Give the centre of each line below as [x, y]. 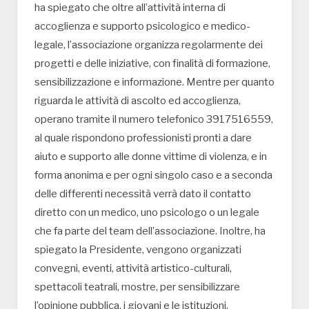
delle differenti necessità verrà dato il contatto [143, 193]
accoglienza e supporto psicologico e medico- [142, 26]
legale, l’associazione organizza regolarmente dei [149, 44]
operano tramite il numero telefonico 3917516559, [154, 119]
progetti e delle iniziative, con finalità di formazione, [152, 63]
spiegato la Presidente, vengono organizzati [138, 249]
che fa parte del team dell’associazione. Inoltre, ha [150, 231]
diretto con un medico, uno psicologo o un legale [147, 212]
